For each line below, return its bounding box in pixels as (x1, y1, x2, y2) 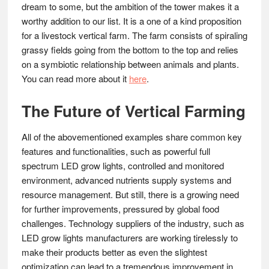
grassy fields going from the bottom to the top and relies (21, 43, 238, 56)
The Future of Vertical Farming (21, 100, 246, 122)
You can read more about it (21, 72, 129, 85)
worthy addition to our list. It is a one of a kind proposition (21, 14, 241, 27)
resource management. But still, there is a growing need (21, 188, 239, 201)
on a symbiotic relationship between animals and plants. (21, 58, 239, 70)
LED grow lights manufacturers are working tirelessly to (21, 231, 238, 244)
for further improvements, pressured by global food (21, 202, 219, 215)
